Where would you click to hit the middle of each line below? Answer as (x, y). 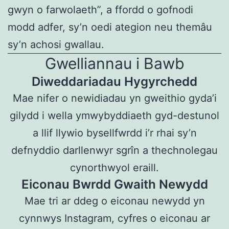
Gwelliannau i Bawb (114, 64)
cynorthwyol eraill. (114, 168)
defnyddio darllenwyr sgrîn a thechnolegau (114, 151)
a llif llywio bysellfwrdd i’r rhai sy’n (114, 133)
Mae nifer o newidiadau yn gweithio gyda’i (114, 98)
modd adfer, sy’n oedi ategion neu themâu (110, 27)
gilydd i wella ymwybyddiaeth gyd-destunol (114, 116)
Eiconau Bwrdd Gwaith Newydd (114, 185)
